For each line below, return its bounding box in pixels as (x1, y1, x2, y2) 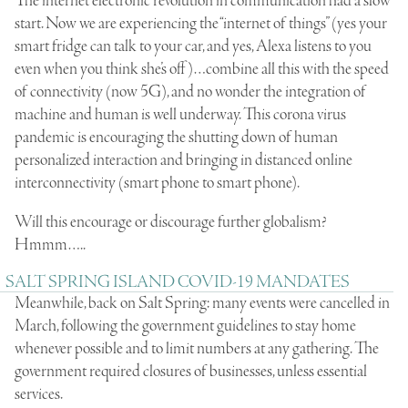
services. (15, 382, 63, 405)
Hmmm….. (15, 233, 86, 256)
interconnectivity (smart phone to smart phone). (15, 171, 300, 194)
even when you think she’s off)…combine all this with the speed (15, 57, 389, 80)
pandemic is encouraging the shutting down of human (15, 126, 338, 148)
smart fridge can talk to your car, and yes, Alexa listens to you (15, 35, 372, 57)
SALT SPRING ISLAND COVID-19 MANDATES (5, 270, 350, 293)
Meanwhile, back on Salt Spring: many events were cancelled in (15, 291, 390, 314)
